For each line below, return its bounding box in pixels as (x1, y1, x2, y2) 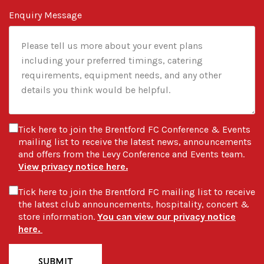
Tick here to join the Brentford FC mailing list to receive (18, 186, 255, 198)
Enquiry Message (9, 9, 82, 21)
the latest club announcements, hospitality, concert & (18, 199, 249, 210)
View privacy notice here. (18, 161, 128, 173)
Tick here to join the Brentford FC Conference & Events (18, 124, 250, 136)
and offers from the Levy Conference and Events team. (18, 148, 245, 160)
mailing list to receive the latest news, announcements (18, 136, 252, 148)
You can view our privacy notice (97, 211, 236, 223)
